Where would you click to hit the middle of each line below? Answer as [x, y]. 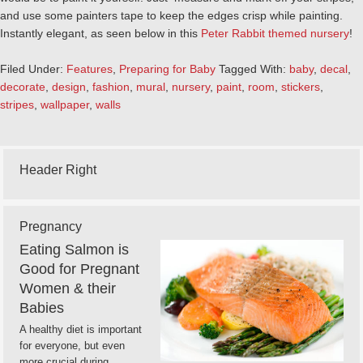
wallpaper [65, 105]
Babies [42, 308]
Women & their [68, 288]
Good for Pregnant [79, 269]
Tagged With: [254, 69]
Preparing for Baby [167, 69]
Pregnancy [51, 226]
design [69, 87]
